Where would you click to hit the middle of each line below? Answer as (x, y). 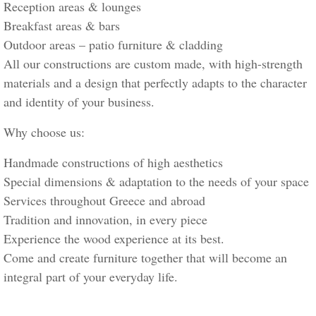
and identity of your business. (79, 102)
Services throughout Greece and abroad (104, 201)
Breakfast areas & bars (62, 26)
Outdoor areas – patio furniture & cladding (113, 45)
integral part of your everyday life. (91, 277)
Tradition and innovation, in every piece (105, 220)
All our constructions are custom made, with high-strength (153, 64)
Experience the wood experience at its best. (114, 239)
